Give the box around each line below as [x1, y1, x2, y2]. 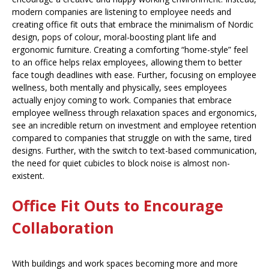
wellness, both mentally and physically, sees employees [12, 82, 227, 94]
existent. [12, 170, 44, 182]
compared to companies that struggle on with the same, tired [12, 132, 252, 144]
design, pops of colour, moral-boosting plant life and [12, 31, 216, 43]
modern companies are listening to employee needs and [12, 6, 231, 18]
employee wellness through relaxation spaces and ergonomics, [12, 107, 257, 119]
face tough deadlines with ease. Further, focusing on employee [12, 69, 256, 81]
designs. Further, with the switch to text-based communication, [12, 145, 257, 157]
